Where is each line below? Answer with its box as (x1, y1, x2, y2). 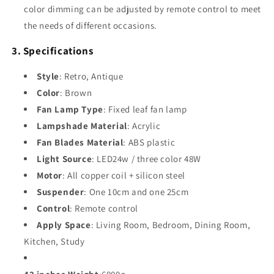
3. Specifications (12, 43, 94, 57)
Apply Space (37, 218, 91, 231)
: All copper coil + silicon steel (62, 169, 185, 181)
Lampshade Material (37, 119, 127, 131)
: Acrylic (127, 119, 161, 131)
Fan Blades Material (37, 136, 124, 148)
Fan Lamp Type (37, 103, 103, 115)
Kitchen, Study (24, 235, 85, 247)
